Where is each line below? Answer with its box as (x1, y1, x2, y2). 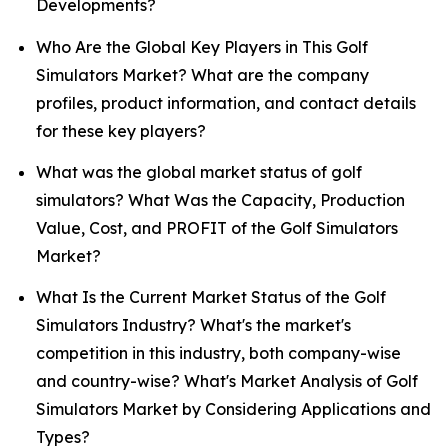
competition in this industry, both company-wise (36, 343, 401, 364)
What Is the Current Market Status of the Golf (36, 287, 386, 308)
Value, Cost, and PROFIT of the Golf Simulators (36, 217, 398, 238)
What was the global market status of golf (36, 161, 362, 182)
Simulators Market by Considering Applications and (36, 399, 431, 420)
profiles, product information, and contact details (36, 92, 416, 113)
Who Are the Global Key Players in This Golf (36, 36, 368, 57)
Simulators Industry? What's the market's (36, 315, 351, 336)
